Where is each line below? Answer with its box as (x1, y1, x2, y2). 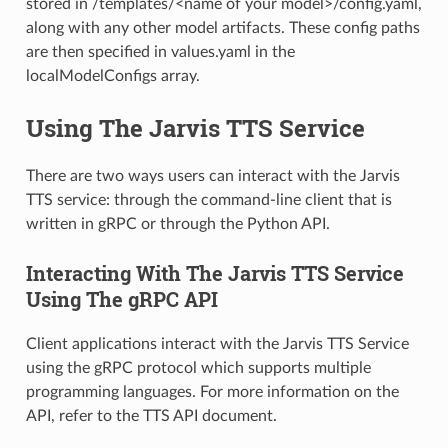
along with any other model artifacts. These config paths (25, 20, 420, 37)
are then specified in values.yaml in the (25, 44, 295, 61)
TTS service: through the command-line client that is (25, 192, 392, 209)
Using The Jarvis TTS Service (25, 112, 365, 145)
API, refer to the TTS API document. (25, 408, 277, 425)
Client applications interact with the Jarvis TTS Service (25, 336, 409, 353)
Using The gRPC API (25, 286, 218, 313)
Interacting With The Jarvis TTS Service (25, 260, 404, 287)
